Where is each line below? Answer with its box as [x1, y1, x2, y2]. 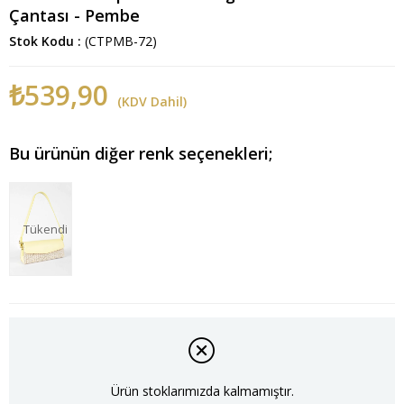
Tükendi [23, 221, 68, 238]
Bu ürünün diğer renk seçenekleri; [9, 142, 272, 165]
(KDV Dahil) [117, 93, 187, 111]
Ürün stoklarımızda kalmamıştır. [110, 381, 294, 399]
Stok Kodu [9, 32, 74, 50]
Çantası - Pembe [9, 5, 140, 27]
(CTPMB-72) [85, 32, 157, 50]
